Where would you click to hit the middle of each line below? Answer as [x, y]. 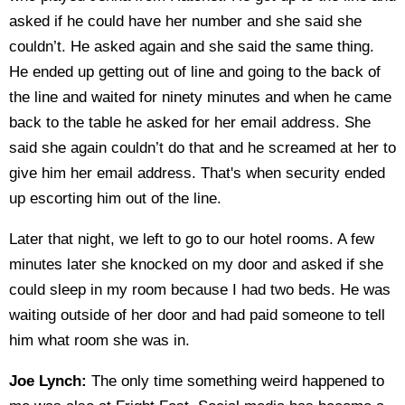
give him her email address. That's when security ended [197, 173]
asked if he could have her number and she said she [185, 21]
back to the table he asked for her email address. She [190, 122]
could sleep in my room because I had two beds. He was [200, 290]
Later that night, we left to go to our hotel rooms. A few [192, 239]
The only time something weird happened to [235, 381]
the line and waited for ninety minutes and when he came [200, 97]
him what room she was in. [99, 340]
